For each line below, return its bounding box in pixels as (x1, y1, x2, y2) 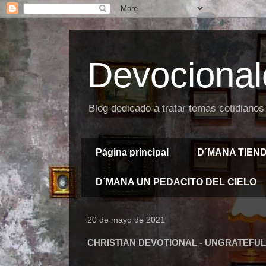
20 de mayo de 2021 (87, 215, 165, 224)
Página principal (96, 147, 169, 157)
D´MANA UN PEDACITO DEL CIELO (96, 177, 256, 187)
